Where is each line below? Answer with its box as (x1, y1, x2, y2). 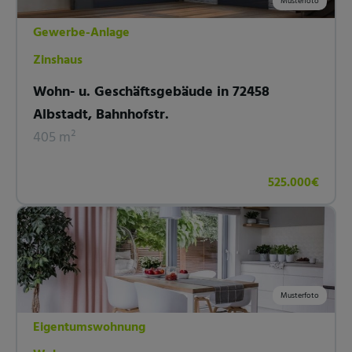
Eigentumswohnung (33, 317, 145, 338)
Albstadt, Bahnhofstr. (33, 103, 169, 126)
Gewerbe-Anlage (33, 22, 130, 43)
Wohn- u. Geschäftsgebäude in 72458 (33, 80, 269, 104)
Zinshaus (33, 49, 82, 71)
